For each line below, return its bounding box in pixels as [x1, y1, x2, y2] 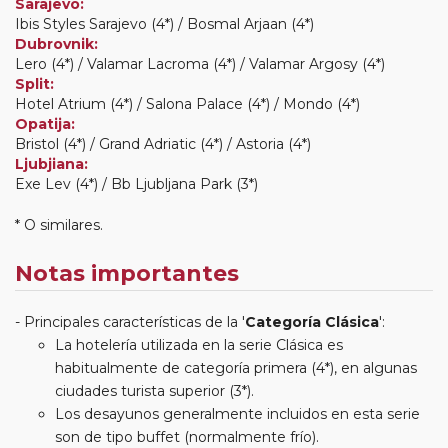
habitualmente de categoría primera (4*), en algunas [55, 358, 417, 377]
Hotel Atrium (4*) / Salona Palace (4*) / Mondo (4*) [15, 94, 360, 113]
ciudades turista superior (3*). [55, 381, 254, 400]
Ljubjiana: [15, 154, 88, 173]
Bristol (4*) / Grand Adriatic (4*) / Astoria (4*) [15, 134, 311, 153]
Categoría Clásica [245, 312, 379, 331]
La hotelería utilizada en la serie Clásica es [55, 335, 343, 354]
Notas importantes [15, 259, 239, 287]
